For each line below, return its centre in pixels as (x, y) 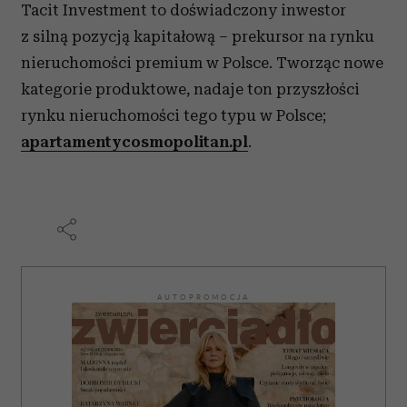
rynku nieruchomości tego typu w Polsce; (174, 116)
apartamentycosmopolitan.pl (134, 142)
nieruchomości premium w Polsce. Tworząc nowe (202, 63)
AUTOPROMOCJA (203, 298)
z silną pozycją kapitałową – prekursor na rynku (198, 37)
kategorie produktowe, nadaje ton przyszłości (190, 89)
